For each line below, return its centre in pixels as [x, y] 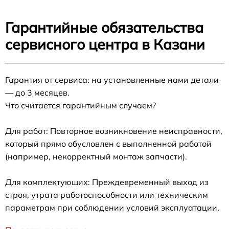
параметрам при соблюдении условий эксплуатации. [112, 208]
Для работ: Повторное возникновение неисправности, [114, 131]
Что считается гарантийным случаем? [81, 106]
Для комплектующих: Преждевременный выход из [107, 182]
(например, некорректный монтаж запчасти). [96, 157]
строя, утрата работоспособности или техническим [107, 195]
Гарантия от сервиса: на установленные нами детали [112, 80]
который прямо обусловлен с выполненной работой [108, 144]
